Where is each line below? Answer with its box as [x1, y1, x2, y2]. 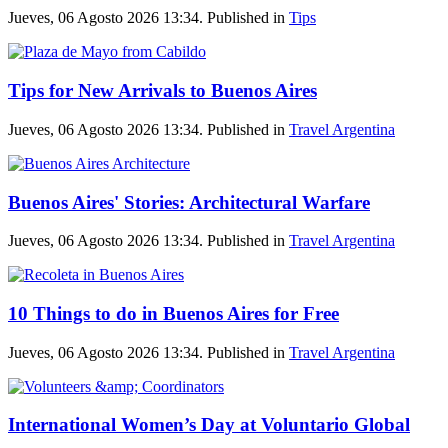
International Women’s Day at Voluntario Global [8, 414, 410, 436]
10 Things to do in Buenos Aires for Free [8, 303, 339, 325]
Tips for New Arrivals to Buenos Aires [8, 80, 317, 102]
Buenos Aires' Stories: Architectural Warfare [8, 191, 370, 213]
